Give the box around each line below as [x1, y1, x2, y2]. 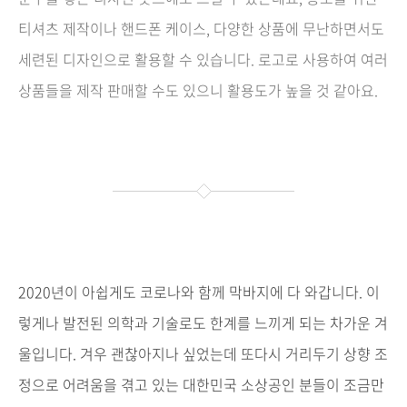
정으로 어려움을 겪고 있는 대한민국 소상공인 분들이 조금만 [18, 373, 384, 396]
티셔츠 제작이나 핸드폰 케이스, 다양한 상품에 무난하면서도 [18, 17, 384, 40]
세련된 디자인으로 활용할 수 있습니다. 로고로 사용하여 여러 [18, 48, 388, 71]
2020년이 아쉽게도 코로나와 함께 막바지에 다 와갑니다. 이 [18, 281, 380, 303]
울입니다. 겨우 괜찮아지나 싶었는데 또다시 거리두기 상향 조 [18, 342, 388, 365]
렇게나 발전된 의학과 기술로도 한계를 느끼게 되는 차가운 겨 [18, 312, 388, 334]
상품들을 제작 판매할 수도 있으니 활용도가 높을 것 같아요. [18, 79, 382, 102]
